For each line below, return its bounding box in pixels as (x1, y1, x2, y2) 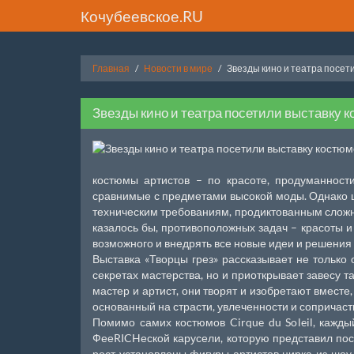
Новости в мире (144, 62, 213, 74)
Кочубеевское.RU (81, 6, 203, 25)
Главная (92, 62, 130, 74)
